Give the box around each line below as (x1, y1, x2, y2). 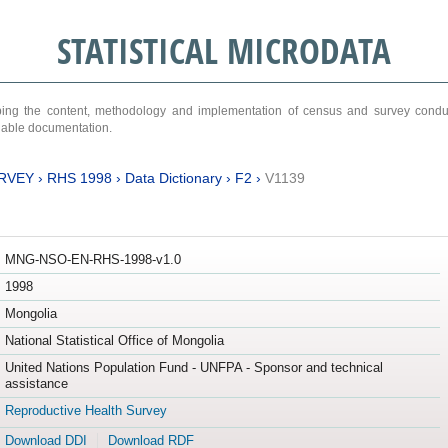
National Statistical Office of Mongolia (4, 333, 224, 349)
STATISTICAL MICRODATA (56, 27, 391, 74)
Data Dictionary (124, 169, 222, 186)
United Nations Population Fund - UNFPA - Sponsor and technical (4, 360, 383, 376)
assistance (4, 376, 68, 392)
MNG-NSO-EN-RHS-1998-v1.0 (4, 252, 181, 268)
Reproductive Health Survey (4, 403, 167, 419)
